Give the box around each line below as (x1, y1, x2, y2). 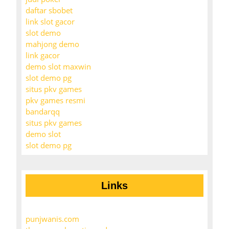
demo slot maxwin (26, 61, 91, 72)
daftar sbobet (26, 5, 73, 16)
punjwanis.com (26, 214, 79, 224)
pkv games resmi (26, 95, 85, 106)
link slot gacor (26, 16, 75, 27)
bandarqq (26, 106, 60, 117)
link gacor (26, 50, 60, 61)
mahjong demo (26, 39, 79, 50)
